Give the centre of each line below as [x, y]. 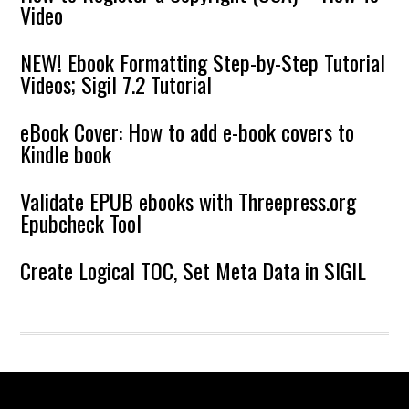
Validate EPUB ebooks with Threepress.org [189, 201]
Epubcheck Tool [81, 223]
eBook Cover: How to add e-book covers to [188, 131]
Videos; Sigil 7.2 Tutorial [116, 84]
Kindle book [66, 153]
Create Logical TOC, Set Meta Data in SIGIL [194, 270]
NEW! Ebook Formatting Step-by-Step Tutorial [203, 62]
